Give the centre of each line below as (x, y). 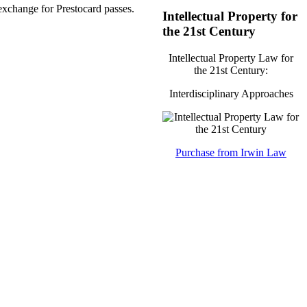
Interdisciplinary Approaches (231, 93)
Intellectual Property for (230, 16)
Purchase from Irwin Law (231, 152)
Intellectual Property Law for (231, 58)
